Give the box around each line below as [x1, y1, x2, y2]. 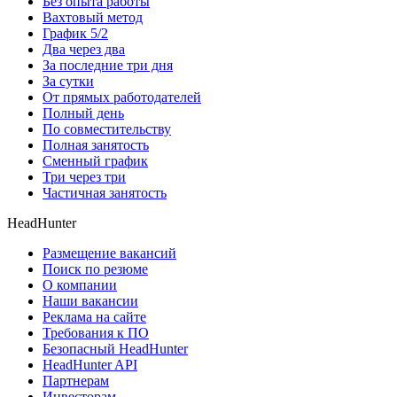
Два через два [43, 42, 125, 58]
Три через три [43, 169, 126, 185]
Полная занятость [43, 137, 149, 153]
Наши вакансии [43, 293, 138, 309]
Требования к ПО [43, 325, 149, 341]
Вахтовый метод [43, 10, 143, 26]
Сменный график [43, 153, 148, 169]
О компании [43, 277, 117, 293]
